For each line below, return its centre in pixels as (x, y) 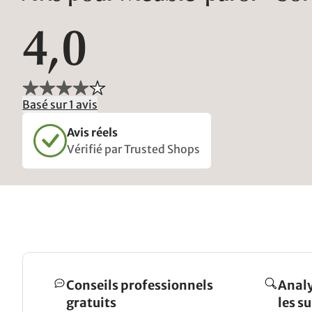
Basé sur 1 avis (60, 104)
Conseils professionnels (140, 285)
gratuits (91, 303)
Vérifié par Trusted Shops (133, 149)
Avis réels (92, 132)
